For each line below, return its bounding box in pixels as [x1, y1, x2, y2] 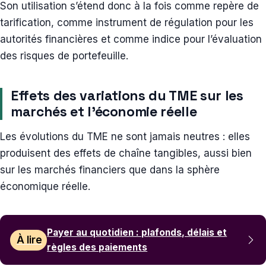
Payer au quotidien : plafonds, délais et [47, 227, 227, 239]
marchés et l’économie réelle [11, 103, 200, 121]
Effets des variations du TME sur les [11, 87, 243, 105]
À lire [16, 234, 42, 246]
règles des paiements [47, 242, 148, 254]
